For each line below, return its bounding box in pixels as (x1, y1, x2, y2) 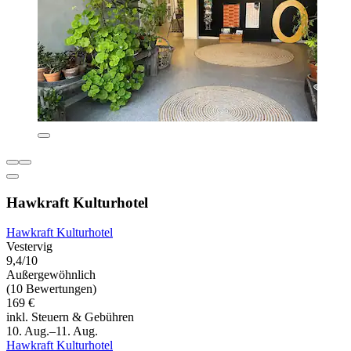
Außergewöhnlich (6, 268, 96, 282)
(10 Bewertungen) (6, 282, 96, 296)
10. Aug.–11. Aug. (6, 324, 98, 338)
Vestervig (6, 240, 52, 254)
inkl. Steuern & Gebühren (6, 310, 134, 324)
